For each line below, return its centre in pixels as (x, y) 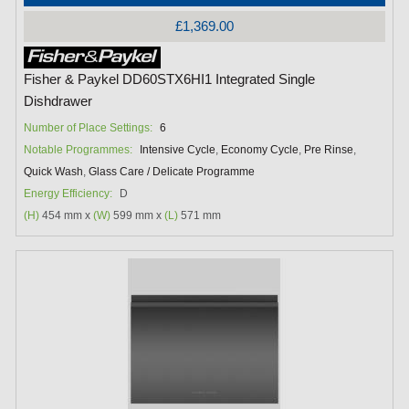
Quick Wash (54, 172)
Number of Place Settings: (89, 128)
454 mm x (67, 216)
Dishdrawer (58, 102)
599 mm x (138, 216)
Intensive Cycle (178, 150)
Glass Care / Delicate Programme (172, 172)
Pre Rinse (329, 150)
